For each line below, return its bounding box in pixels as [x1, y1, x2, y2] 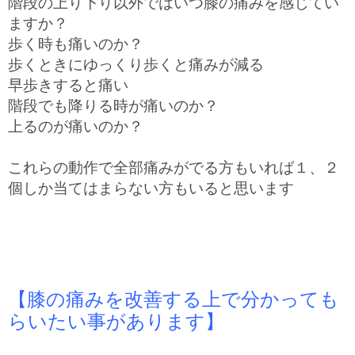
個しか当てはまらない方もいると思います [8, 180, 294, 198]
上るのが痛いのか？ [8, 118, 143, 136]
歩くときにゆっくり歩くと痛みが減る [8, 56, 264, 74]
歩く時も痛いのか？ [8, 36, 143, 54]
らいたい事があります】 [8, 310, 224, 333]
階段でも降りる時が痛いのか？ [8, 97, 219, 116]
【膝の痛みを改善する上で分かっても [8, 288, 339, 311]
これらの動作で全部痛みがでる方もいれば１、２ [8, 159, 339, 177]
